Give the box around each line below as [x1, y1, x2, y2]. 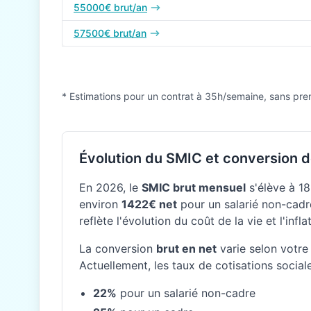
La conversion [79, 242, 156, 255]
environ [79, 197, 121, 211]
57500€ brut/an [74, 27, 146, 39]
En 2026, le [79, 180, 142, 194]
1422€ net [121, 197, 177, 211]
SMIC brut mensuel [142, 180, 246, 194]
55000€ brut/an [74, 1, 147, 13]
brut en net [156, 242, 217, 255]
